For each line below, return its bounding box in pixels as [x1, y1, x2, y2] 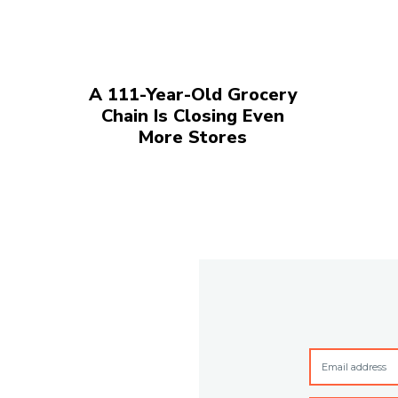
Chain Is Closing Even [101, 104, 285, 129]
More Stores [139, 125, 248, 150]
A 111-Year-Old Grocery [88, 83, 298, 107]
